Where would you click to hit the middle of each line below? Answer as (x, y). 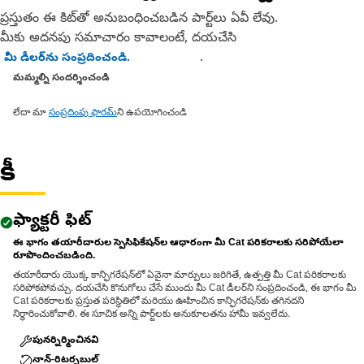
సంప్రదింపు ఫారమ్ (83, 114)
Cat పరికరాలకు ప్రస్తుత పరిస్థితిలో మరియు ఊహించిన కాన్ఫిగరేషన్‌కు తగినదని (158, 302)
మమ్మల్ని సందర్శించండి (61, 79)
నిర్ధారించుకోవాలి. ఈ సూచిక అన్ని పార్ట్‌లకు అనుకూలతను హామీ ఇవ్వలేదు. (152, 315)
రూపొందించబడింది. (54, 257)
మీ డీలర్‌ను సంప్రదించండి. (67, 59)
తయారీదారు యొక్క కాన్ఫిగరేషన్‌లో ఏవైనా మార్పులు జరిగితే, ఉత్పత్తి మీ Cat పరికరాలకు (180, 276)
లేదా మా (31, 114)
